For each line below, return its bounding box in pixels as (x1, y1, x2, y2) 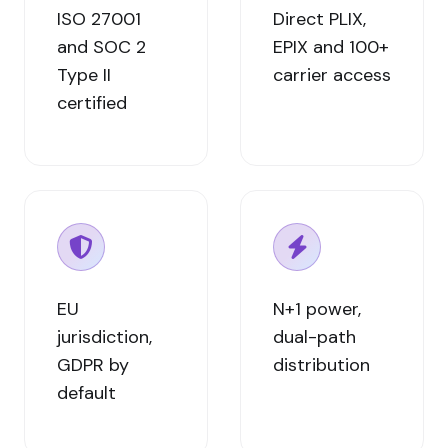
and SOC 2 (57, 35, 146, 59)
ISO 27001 (57, 7, 141, 31)
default (57, 381, 116, 405)
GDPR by (57, 353, 129, 377)
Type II (57, 63, 111, 87)
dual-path (273, 325, 356, 349)
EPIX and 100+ (273, 35, 389, 59)
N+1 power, (273, 297, 361, 321)
